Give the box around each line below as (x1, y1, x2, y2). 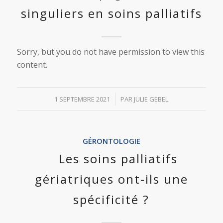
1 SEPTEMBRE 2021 (54, 95, 111, 104)
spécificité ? (73, 191, 150, 208)
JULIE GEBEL (134, 95, 169, 104)
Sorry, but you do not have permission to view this (16, 46, 205, 57)
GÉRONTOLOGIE (82, 136, 140, 146)
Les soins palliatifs (58, 150, 178, 167)
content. (16, 59, 47, 70)
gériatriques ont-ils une (34, 171, 188, 187)
